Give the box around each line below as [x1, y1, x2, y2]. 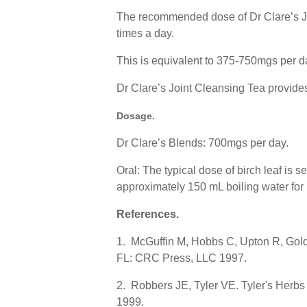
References [116, 208, 176, 221]
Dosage [116, 111, 152, 122]
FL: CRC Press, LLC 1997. [116, 252, 247, 265]
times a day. [116, 27, 174, 40]
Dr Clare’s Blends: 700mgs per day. [116, 137, 291, 149]
